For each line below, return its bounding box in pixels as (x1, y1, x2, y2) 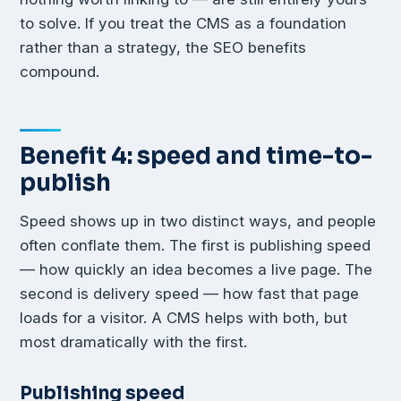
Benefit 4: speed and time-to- (20, 141, 372, 171)
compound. (20, 63, 99, 81)
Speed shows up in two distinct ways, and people (20, 211, 376, 230)
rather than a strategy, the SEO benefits (20, 38, 306, 57)
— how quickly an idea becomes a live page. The (20, 260, 372, 278)
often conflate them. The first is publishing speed (20, 235, 371, 254)
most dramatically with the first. (20, 332, 247, 351)
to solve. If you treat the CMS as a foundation (20, 14, 346, 33)
